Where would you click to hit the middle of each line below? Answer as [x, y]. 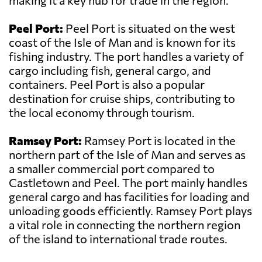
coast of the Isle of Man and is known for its [122, 42]
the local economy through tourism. [102, 113]
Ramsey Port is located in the [159, 141]
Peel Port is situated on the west [149, 28]
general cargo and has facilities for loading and [129, 197]
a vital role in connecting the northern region [125, 225]
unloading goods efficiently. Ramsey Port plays [130, 211]
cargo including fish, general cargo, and [110, 70]
